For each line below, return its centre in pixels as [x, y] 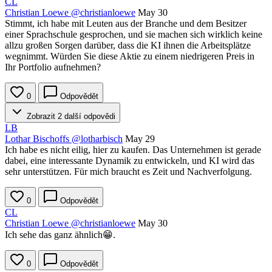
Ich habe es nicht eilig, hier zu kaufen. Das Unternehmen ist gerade [133, 150]
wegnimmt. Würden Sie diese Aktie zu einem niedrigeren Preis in [130, 56]
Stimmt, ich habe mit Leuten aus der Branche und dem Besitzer [126, 24]
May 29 [140, 139]
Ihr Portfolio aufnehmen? [53, 67]
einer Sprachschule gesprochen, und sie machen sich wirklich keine [134, 35]
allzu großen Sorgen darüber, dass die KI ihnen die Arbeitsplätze [128, 46]
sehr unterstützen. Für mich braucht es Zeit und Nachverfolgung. [128, 172]
